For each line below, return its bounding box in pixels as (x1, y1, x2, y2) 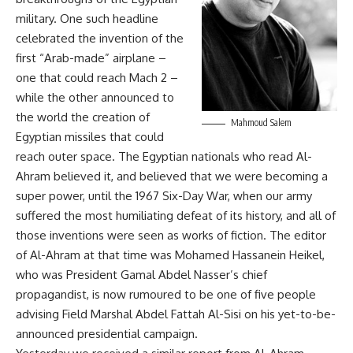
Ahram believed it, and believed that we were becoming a (16, 169, 328, 184)
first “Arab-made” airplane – (16, 50, 166, 66)
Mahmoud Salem (231, 117, 292, 129)
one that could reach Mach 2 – (16, 70, 178, 86)
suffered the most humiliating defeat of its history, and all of (16, 208, 336, 224)
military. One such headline (16, 11, 158, 27)
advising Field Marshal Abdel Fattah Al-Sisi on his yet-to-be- (16, 307, 336, 322)
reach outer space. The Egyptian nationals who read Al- (16, 149, 312, 165)
